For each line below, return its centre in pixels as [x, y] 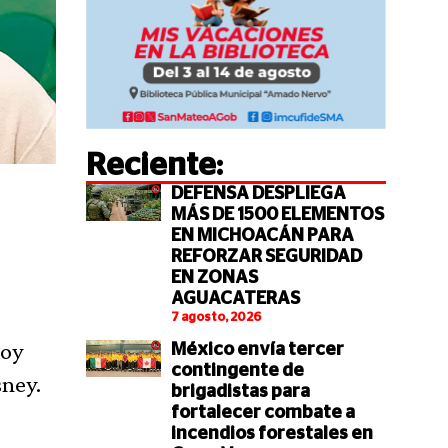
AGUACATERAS [235, 299]
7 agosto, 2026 [215, 317]
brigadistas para [240, 392]
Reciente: [154, 165]
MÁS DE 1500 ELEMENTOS [277, 215]
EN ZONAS [214, 278]
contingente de [237, 371]
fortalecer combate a [262, 413]
